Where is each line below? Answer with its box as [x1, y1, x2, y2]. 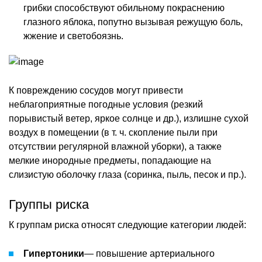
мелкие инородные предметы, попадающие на [9, 155, 211, 166]
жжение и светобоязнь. [23, 30, 123, 41]
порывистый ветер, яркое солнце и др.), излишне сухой [9, 113, 249, 123]
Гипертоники [23, 248, 84, 258]
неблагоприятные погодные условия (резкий [9, 99, 203, 109]
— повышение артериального [84, 248, 215, 258]
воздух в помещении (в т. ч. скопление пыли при [9, 127, 218, 137]
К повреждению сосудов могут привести [9, 85, 183, 95]
